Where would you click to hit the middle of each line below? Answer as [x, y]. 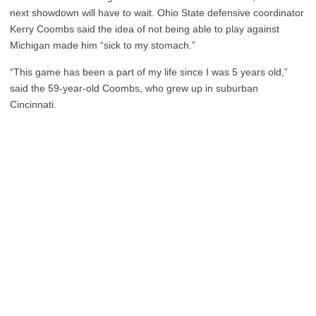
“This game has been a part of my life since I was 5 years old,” [149, 72]
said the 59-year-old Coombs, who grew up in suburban [134, 88]
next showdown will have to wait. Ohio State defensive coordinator [157, 13]
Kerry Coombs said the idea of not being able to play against [145, 29]
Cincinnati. [33, 104]
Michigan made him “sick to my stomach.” [103, 45]
